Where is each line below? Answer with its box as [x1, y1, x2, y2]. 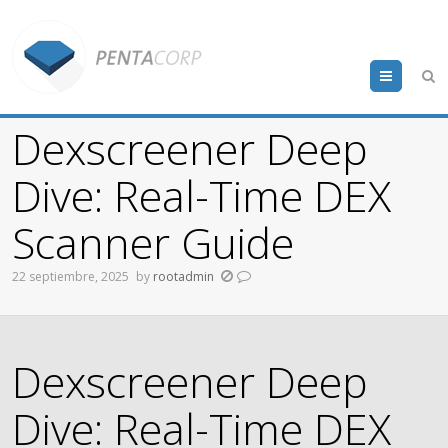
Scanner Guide [12, 213, 295, 272]
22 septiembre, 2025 [12, 268, 130, 285]
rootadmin [153, 268, 215, 285]
